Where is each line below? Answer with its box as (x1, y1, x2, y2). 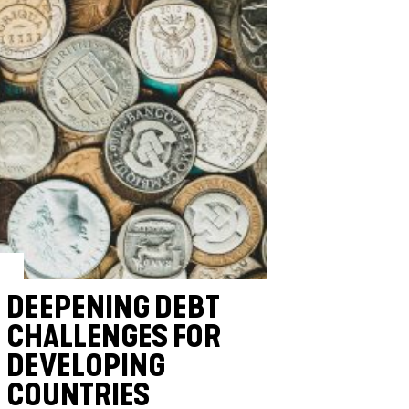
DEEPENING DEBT (5, 288, 220, 326)
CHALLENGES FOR (5, 318, 221, 355)
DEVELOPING (5, 347, 165, 384)
